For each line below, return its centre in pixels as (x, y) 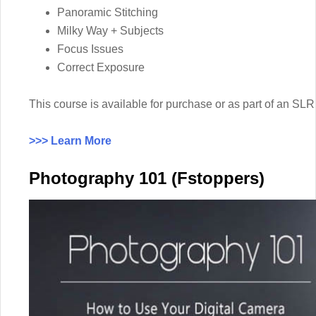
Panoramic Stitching (108, 12)
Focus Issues (90, 49)
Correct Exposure (101, 67)
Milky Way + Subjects (110, 30)
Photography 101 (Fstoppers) (147, 178)
